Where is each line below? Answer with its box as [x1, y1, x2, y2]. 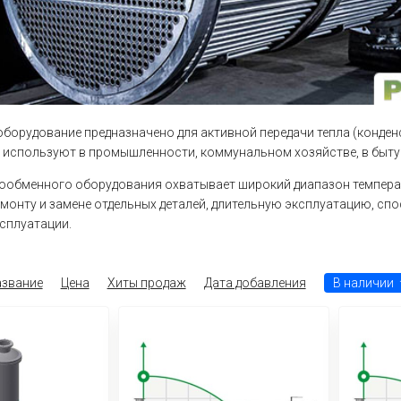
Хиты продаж [107, 275, 186, 290]
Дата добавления [203, 275, 306, 290]
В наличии [332, 275, 394, 290]
